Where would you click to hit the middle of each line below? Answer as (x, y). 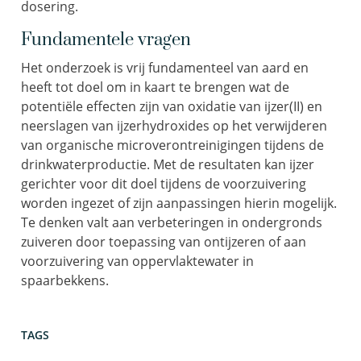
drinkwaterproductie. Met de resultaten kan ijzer (168, 164)
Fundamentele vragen (106, 40)
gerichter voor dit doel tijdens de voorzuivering (164, 184)
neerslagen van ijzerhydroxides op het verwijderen (174, 126)
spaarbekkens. (65, 280)
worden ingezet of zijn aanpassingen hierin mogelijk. (179, 203)
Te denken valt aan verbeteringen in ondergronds (172, 222)
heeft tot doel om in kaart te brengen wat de (155, 87)
